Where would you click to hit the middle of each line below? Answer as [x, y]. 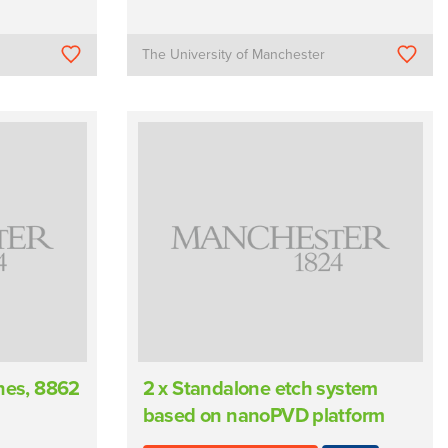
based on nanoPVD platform [263, 415]
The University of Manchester [234, 54]
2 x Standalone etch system [260, 388]
